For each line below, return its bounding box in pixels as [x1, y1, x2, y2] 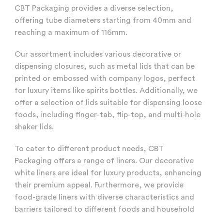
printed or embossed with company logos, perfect [15, 75, 195, 83]
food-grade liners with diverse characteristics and [15, 193, 194, 201]
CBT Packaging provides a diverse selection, [15, 4, 173, 13]
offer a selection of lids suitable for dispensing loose [15, 99, 202, 107]
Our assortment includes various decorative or [15, 50, 181, 59]
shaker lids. [15, 123, 54, 131]
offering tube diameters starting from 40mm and [15, 16, 191, 25]
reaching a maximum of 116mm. [15, 29, 127, 37]
